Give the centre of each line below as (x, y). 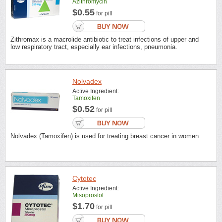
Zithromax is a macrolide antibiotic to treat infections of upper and (105, 40)
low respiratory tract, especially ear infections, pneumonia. (94, 47)
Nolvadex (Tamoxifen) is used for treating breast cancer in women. (106, 136)
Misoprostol (88, 195)
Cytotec (84, 178)
